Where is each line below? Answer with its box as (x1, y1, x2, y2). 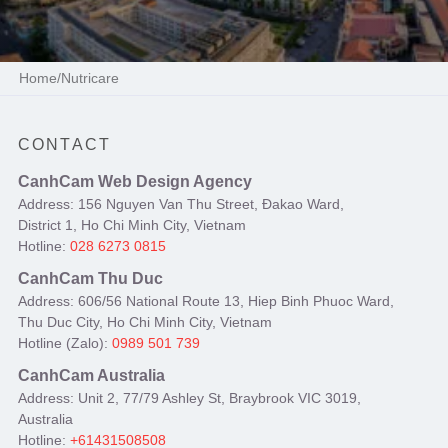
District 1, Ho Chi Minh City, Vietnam (18, 217, 246, 234)
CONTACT (18, 135, 111, 153)
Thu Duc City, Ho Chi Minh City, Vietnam (18, 314, 272, 331)
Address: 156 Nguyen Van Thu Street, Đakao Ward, (18, 196, 344, 213)
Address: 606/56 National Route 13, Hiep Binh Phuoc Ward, (18, 293, 394, 310)
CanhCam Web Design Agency (18, 173, 252, 191)
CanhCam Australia (18, 367, 165, 385)
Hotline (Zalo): (18, 335, 112, 352)
